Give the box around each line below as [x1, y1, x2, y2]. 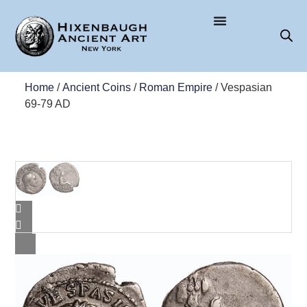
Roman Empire [138, 81, 212, 93]
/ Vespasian [212, 81, 272, 93]
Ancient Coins [62, 81, 131, 93]
